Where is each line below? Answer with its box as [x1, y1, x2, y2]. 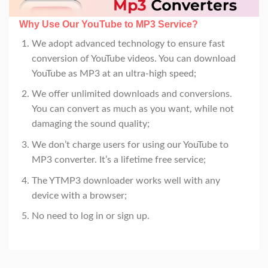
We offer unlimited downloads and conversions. [32, 89, 233, 99]
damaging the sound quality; [32, 119, 150, 129]
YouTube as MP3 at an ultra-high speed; [32, 68, 197, 78]
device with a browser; [32, 190, 127, 200]
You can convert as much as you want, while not [32, 104, 234, 114]
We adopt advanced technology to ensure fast [32, 38, 226, 48]
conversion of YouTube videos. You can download [32, 53, 236, 63]
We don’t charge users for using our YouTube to [32, 140, 229, 150]
